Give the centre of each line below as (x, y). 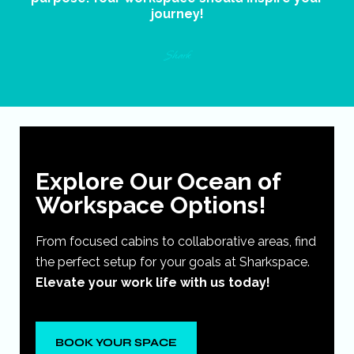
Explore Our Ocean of (158, 182)
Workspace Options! (151, 205)
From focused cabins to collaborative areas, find (176, 242)
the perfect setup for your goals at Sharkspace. (173, 262)
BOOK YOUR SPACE (116, 343)
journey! (177, 14)
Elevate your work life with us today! (153, 283)
